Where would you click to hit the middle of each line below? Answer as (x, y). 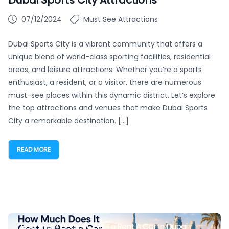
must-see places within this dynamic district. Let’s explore (112, 95)
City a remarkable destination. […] (68, 120)
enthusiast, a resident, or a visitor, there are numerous (105, 82)
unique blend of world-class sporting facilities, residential (109, 56)
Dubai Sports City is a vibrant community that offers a (105, 44)
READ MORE (34, 149)
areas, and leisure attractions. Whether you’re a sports (105, 69)
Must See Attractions (121, 19)
